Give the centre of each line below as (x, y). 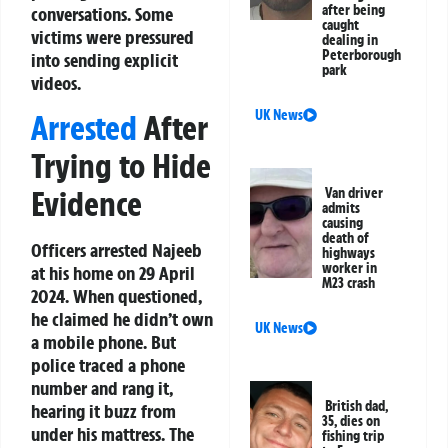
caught (341, 25)
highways (349, 253)
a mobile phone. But (103, 342)
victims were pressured (112, 36)
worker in (350, 268)
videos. (56, 82)
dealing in (350, 40)
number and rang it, (102, 388)
